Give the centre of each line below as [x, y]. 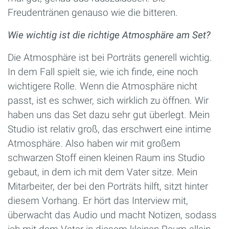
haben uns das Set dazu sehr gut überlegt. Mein [109, 114]
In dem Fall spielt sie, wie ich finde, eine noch [103, 72]
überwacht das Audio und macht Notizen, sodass [112, 215]
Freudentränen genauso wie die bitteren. [93, 12]
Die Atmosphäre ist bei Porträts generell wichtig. [110, 57]
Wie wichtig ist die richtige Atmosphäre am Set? [109, 35]
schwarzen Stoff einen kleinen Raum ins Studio [106, 157]
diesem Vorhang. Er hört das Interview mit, [98, 200]
